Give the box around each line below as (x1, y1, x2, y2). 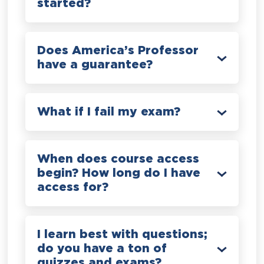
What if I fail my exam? (37, 106, 181, 117)
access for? (37, 181, 109, 193)
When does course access (37, 153, 200, 164)
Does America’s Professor (37, 45, 199, 56)
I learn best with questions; (37, 229, 208, 240)
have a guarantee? (37, 59, 153, 70)
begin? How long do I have (37, 167, 201, 179)
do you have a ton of (37, 243, 167, 254)
